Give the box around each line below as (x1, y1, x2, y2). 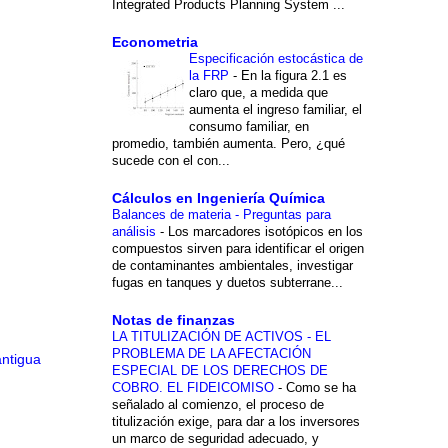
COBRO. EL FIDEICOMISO (111, 379, 278, 395)
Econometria (111, 33, 198, 50)
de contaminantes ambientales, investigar (111, 257, 353, 273)
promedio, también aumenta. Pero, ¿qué (111, 135, 345, 151)
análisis (111, 223, 160, 239)
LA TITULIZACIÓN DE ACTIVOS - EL (111, 328, 331, 344)
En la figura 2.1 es (240, 67, 347, 83)
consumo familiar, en (188, 118, 309, 134)
